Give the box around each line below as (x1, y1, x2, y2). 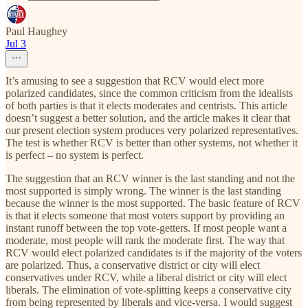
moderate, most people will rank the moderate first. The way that (5, 234, 285, 247)
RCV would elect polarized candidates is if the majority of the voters (5, 247, 302, 259)
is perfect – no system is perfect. (5, 149, 144, 162)
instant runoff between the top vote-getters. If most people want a (5, 222, 287, 234)
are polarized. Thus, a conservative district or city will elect (5, 259, 260, 272)
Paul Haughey (5, 25, 67, 38)
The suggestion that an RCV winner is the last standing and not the (5, 173, 295, 185)
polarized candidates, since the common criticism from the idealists (5, 87, 293, 100)
